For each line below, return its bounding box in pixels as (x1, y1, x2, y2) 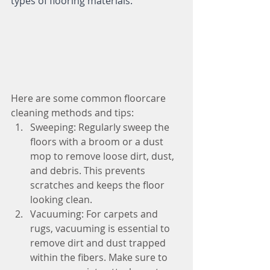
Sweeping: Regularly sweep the (30, 120, 172, 134)
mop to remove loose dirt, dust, (30, 149, 177, 163)
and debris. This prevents (30, 163, 148, 177)
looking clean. (30, 192, 92, 206)
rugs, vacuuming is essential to (30, 221, 172, 235)
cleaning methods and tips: (11, 105, 134, 119)
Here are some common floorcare (11, 91, 168, 105)
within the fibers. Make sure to (30, 250, 170, 264)
